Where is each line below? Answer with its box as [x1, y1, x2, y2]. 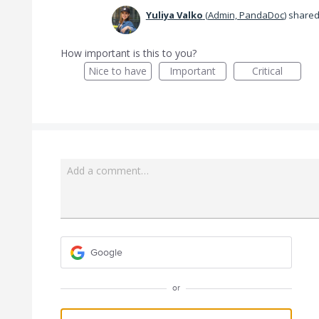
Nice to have [88, 64, 147, 78]
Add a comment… [66, 164, 149, 177]
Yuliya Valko [145, 9, 203, 21]
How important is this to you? [60, 46, 197, 60]
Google [90, 246, 122, 258]
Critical [251, 64, 283, 78]
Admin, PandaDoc [207, 9, 284, 21]
